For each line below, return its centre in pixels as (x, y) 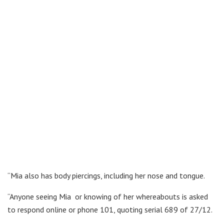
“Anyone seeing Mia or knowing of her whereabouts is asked (108, 196)
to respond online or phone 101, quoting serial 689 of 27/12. (110, 209)
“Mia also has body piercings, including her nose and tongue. (106, 175)
